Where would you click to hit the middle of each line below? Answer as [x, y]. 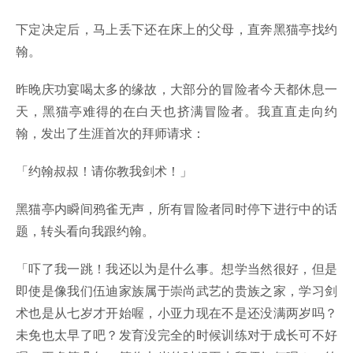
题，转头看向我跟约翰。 [85, 231]
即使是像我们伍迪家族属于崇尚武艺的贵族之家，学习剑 [176, 291]
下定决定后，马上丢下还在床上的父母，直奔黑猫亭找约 [176, 29]
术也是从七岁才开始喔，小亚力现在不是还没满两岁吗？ [176, 313]
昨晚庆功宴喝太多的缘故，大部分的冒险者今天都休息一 [176, 89]
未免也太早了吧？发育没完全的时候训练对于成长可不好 [176, 335]
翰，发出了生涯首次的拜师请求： [110, 133]
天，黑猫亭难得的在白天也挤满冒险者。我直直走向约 [176, 111]
